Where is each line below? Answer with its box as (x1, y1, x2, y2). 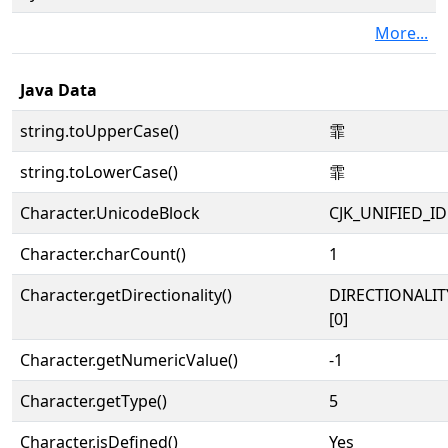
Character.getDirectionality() (20, 284, 232, 306)
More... (375, 22, 428, 44)
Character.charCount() (20, 243, 186, 265)
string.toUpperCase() (20, 120, 179, 142)
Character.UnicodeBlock (20, 202, 200, 224)
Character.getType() (20, 390, 167, 412)
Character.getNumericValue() (20, 349, 238, 371)
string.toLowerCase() (20, 161, 178, 183)
